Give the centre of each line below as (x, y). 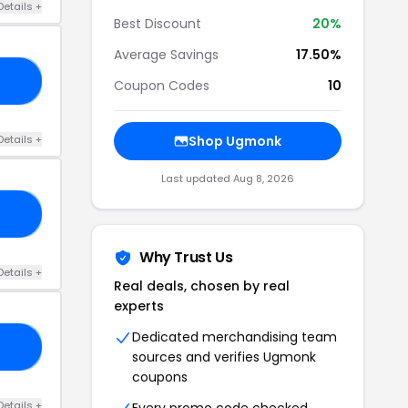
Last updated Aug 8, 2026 (228, 178)
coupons (160, 377)
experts (139, 306)
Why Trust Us (186, 257)
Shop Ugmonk (235, 141)
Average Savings (166, 55)
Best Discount (158, 24)
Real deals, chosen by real (202, 286)
